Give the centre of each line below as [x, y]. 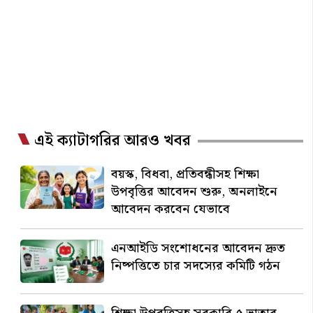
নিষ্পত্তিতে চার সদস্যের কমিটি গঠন [195, 266]
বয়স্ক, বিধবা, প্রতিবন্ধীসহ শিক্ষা [185, 174]
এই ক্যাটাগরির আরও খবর [112, 141]
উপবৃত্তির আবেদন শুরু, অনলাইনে [194, 192]
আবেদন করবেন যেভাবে [170, 209]
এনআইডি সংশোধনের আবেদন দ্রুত [198, 248]
